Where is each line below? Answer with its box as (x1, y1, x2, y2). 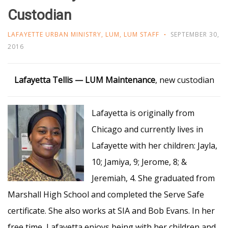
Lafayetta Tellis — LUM (14, 74, 105, 85)
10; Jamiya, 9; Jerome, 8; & (92, 156, 187, 167)
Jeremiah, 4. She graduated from (92, 173, 215, 184)
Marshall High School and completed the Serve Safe (8, 189, 204, 200)
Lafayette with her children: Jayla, (92, 140, 217, 151)
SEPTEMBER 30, (170, 30, 219, 39)
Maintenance (105, 74, 155, 85)
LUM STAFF (124, 30, 159, 39)
